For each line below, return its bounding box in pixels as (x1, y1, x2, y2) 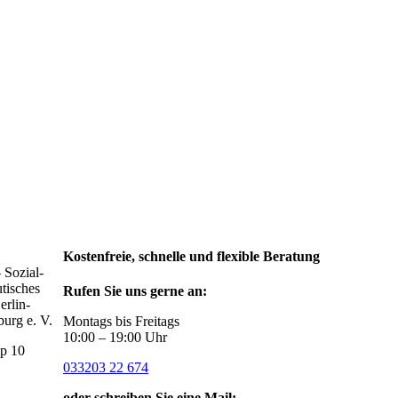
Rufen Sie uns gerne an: (63, 283, 207, 299)
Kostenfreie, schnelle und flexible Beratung (63, 249, 320, 265)
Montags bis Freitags (63, 314, 179, 330)
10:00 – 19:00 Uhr (63, 330, 167, 346)
